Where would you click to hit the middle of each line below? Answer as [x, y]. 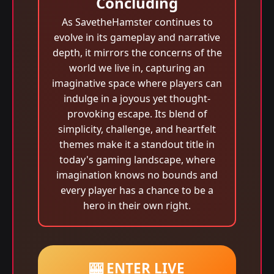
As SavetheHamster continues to [137, 22]
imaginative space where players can [137, 83]
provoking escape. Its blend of [137, 114]
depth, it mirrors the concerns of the [137, 53]
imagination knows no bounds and [137, 175]
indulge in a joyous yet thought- [137, 98]
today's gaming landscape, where [137, 160]
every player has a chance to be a [137, 190]
